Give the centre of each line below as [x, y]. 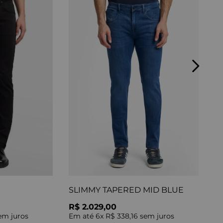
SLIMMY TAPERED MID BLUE [126, 190]
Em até [82, 216]
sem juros [156, 216]
